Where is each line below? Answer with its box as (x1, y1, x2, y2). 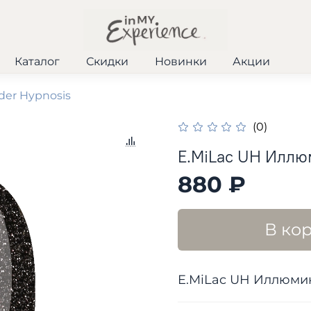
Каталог (14, 55, 60, 69)
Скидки (85, 55, 128, 69)
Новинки (154, 55, 207, 69)
